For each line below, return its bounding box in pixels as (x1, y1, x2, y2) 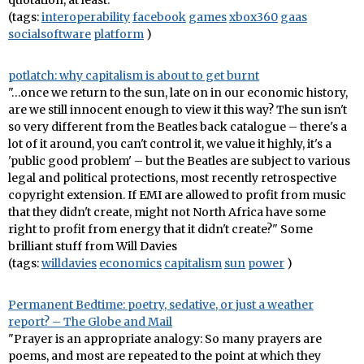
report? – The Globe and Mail (8, 314, 172, 329)
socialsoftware (8, 27, 91, 41)
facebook (132, 10, 186, 24)
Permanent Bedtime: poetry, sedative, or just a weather (8, 297, 314, 312)
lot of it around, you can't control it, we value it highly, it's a (8, 136, 331, 151)
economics (99, 256, 162, 271)
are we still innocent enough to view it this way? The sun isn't (8, 102, 347, 117)
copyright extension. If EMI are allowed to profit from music (8, 188, 346, 202)
